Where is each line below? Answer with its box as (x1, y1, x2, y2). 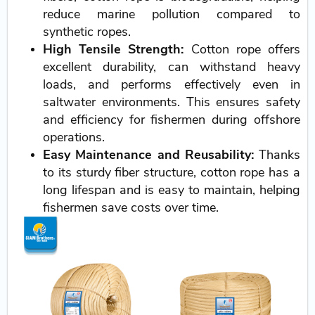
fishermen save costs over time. (43, 199, 219, 217)
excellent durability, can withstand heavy (43, 58, 300, 76)
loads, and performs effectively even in (43, 76, 300, 94)
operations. (43, 129, 105, 146)
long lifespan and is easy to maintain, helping (43, 181, 300, 199)
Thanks (253, 146, 300, 164)
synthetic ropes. (43, 23, 131, 41)
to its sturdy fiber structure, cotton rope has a (43, 164, 300, 181)
